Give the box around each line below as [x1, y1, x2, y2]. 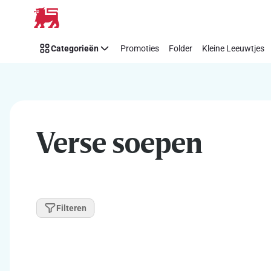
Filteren [56, 203, 87, 213]
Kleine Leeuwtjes [202, 43, 264, 53]
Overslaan [16, 12, 60, 24]
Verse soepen [36, 125, 203, 160]
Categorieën [51, 43, 99, 53]
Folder [169, 43, 192, 53]
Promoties [120, 43, 159, 53]
